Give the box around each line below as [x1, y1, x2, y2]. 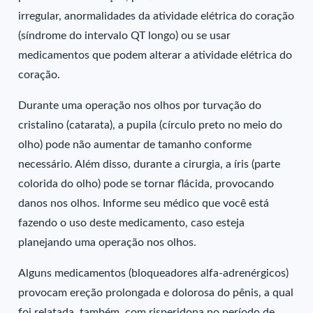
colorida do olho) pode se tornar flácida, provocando [18, 178, 275, 189]
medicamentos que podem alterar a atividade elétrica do [18, 50, 293, 61]
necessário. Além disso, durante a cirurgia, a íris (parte [18, 159, 281, 170]
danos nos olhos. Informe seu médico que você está [18, 198, 270, 209]
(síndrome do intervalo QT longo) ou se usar [18, 30, 231, 41]
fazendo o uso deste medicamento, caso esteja [18, 217, 245, 228]
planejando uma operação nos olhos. [18, 237, 197, 248]
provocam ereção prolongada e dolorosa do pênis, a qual [18, 287, 294, 298]
